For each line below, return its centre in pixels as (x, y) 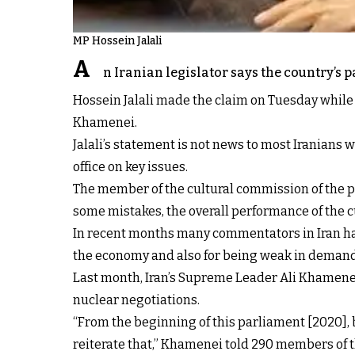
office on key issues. (130, 166)
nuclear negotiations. (136, 300)
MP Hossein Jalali (117, 40)
